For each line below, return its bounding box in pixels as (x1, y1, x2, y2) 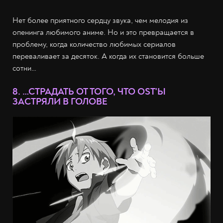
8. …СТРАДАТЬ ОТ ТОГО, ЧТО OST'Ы (12, 85, 166, 98)
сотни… (12, 63, 36, 73)
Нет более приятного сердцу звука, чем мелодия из (12, 15, 188, 25)
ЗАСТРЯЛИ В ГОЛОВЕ (12, 95, 108, 108)
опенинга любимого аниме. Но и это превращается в (12, 27, 194, 37)
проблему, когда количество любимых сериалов (12, 39, 176, 49)
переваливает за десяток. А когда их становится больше (12, 51, 204, 61)
